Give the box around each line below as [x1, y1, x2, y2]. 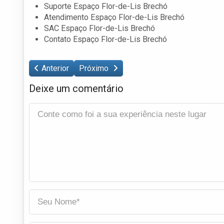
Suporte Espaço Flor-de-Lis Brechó [44, 1, 167, 11]
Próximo [79, 63, 110, 73]
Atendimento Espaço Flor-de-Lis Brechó [44, 12, 184, 22]
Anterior [41, 63, 69, 73]
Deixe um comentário [29, 82, 123, 94]
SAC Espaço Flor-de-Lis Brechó [44, 23, 155, 33]
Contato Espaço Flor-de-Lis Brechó [44, 34, 167, 44]
